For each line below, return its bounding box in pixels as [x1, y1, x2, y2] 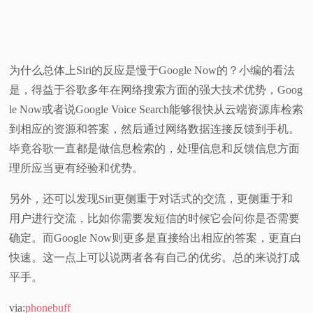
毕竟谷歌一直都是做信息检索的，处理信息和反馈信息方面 [9, 142, 300, 154]
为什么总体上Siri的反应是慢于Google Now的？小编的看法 [9, 64, 296, 76]
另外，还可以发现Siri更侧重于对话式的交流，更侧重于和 [9, 192, 293, 205]
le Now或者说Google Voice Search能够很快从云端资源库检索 [9, 103, 304, 115]
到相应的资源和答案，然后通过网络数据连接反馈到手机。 [9, 122, 300, 135]
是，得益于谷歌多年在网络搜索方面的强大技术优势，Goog [9, 83, 303, 96]
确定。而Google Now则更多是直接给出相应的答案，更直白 [9, 231, 303, 244]
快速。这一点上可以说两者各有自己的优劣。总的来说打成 [9, 251, 300, 263]
